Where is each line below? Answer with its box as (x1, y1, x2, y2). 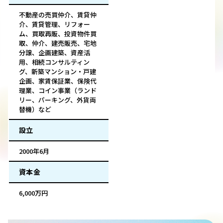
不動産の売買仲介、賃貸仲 (19, 10, 97, 20)
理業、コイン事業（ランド (19, 86, 97, 96)
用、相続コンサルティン (19, 57, 90, 67)
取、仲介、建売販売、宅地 (19, 38, 97, 48)
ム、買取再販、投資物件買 (19, 29, 97, 39)
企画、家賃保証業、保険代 (19, 76, 97, 86)
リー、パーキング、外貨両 (19, 95, 96, 105)
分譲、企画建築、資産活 (19, 48, 90, 58)
